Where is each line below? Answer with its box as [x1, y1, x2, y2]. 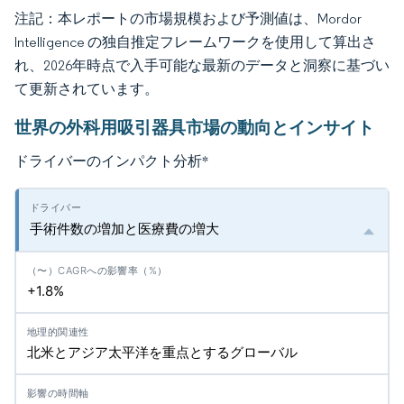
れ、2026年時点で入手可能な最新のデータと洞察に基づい [14, 57, 390, 74]
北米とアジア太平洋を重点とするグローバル [27, 344, 298, 361]
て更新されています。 [14, 80, 159, 97]
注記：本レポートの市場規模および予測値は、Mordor [14, 10, 362, 27]
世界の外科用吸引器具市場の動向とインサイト [14, 116, 374, 138]
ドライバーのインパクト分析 [14, 151, 202, 170]
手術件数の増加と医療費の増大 [30, 220, 219, 237]
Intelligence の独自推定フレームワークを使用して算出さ [14, 33, 376, 50]
